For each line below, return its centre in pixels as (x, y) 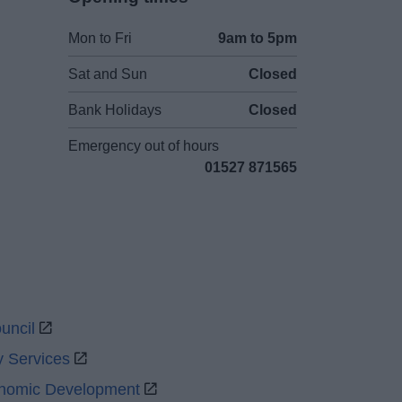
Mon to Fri (100, 38)
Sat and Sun (108, 74)
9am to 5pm (257, 38)
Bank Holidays (115, 110)
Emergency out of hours (144, 146)
